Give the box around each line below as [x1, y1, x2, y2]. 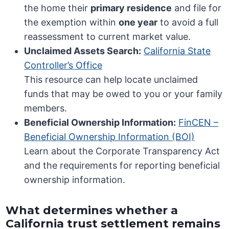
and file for [172, 3, 222, 14]
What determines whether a [6, 203, 178, 218]
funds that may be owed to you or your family [24, 88, 223, 100]
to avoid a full [157, 17, 219, 28]
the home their [24, 3, 91, 14]
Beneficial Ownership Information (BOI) [24, 131, 195, 143]
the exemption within [24, 17, 119, 28]
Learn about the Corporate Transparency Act [24, 146, 220, 157]
